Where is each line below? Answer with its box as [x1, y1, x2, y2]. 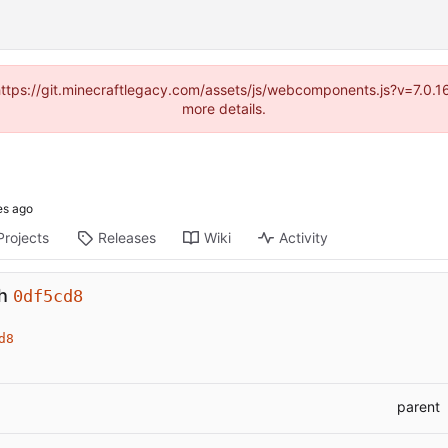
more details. [182, 100, 266, 117]
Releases [98, 229, 157, 247]
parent [397, 398, 440, 416]
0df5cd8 [13, 286, 83, 307]
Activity [279, 229, 329, 247]
